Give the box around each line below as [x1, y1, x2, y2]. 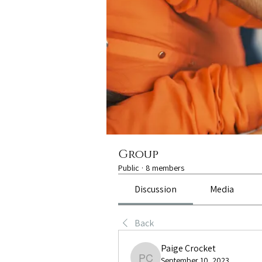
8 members [146, 163, 184, 173]
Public [118, 163, 139, 173]
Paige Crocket [161, 242, 216, 254]
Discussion [135, 183, 177, 195]
